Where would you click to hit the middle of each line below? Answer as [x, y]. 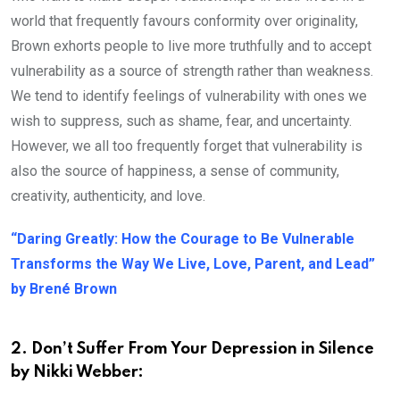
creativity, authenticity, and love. [108, 196]
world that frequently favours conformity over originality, [184, 21]
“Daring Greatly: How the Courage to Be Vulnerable [183, 238]
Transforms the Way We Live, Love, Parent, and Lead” [193, 263]
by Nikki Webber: [77, 372]
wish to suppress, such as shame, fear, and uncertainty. [181, 121]
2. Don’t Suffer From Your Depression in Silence [192, 349]
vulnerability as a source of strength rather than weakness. [192, 71]
